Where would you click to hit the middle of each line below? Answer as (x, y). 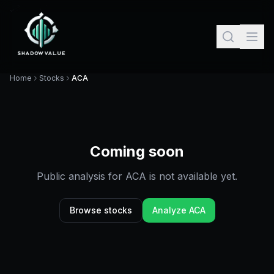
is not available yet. (192, 176)
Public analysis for (81, 176)
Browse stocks (101, 210)
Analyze (170, 210)
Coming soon (137, 151)
